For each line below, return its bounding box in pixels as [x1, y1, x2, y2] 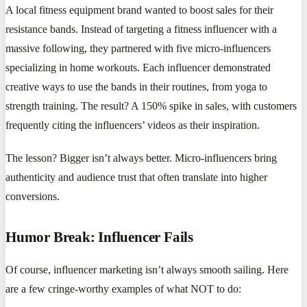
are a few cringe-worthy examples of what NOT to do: [5, 282, 241, 295]
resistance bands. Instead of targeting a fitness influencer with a [5, 23, 277, 35]
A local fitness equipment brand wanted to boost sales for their [5, 3, 273, 16]
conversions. [5, 190, 60, 202]
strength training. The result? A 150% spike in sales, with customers [5, 99, 297, 112]
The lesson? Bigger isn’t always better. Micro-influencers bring [5, 151, 277, 164]
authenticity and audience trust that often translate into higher [5, 171, 267, 183]
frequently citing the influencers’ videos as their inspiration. [5, 119, 260, 131]
